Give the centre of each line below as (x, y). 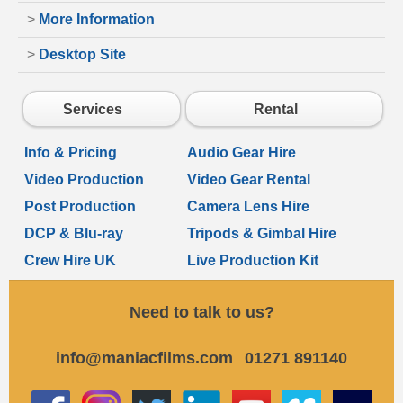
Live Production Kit (253, 261)
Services (93, 109)
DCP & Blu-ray (74, 234)
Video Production (84, 180)
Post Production (80, 207)
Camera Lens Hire (248, 207)
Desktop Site (82, 55)
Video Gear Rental (249, 180)
